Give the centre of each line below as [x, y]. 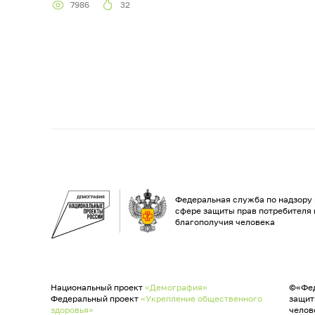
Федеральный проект [96, 299]
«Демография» [176, 288]
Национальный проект [98, 288]
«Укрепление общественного [201, 299]
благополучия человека [225, 222]
